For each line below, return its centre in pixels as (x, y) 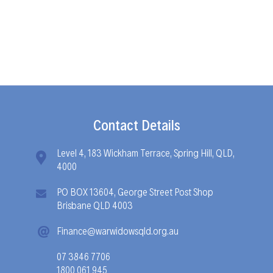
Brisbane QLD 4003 (95, 204)
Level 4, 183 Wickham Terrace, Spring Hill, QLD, (146, 152)
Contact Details (136, 124)
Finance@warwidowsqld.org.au (118, 230)
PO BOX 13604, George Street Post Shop (135, 191)
